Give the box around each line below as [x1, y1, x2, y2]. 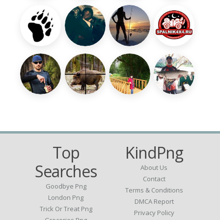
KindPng [125, 141, 183, 163]
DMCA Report [134, 196, 174, 206]
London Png [48, 192, 84, 202]
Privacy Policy [134, 208, 174, 217]
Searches [35, 160, 97, 182]
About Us [140, 163, 168, 172]
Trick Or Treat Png [39, 204, 92, 213]
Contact [142, 174, 165, 183]
